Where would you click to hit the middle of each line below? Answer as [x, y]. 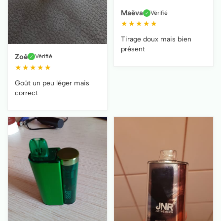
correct [26, 93]
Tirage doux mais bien [156, 39]
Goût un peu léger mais [52, 83]
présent [133, 49]
